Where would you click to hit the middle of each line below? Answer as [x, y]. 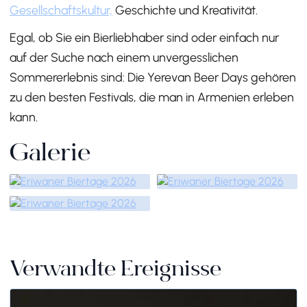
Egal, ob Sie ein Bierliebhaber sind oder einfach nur [144, 38]
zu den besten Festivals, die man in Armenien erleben [152, 98]
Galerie [50, 155]
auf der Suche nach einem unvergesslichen [124, 58]
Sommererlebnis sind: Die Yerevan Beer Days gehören [153, 78]
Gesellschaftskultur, [61, 11]
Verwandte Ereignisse [115, 271]
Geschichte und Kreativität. [186, 11]
